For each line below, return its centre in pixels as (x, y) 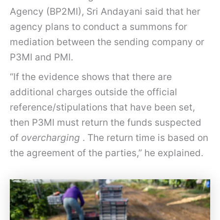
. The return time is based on (144, 138)
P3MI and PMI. (41, 57)
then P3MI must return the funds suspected (106, 123)
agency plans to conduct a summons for (98, 27)
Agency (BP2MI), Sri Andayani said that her (105, 11)
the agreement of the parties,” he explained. (107, 153)
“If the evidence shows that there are (91, 77)
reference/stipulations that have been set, (102, 108)
